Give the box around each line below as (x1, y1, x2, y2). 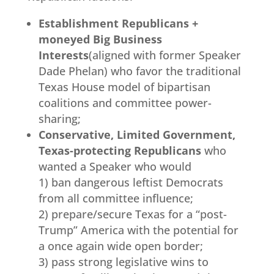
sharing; (38, 111, 81, 126)
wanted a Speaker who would (38, 158, 191, 174)
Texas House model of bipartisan (38, 79, 210, 94)
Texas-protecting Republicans (38, 143, 201, 158)
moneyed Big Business (38, 31, 162, 46)
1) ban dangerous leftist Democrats (38, 174, 223, 190)
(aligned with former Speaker (88, 47, 241, 62)
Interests (38, 47, 89, 62)
